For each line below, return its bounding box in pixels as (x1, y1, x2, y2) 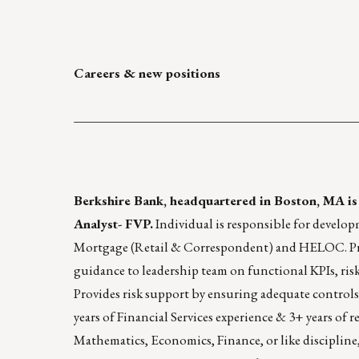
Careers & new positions (74, 64, 220, 83)
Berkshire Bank (74, 192, 163, 210)
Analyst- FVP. (74, 215, 153, 233)
